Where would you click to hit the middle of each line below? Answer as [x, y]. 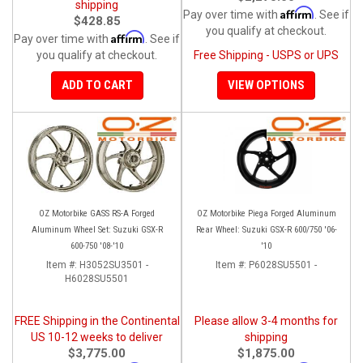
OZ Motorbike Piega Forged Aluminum [266, 213]
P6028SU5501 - [283, 265]
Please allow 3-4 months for [266, 320]
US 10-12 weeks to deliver [97, 337]
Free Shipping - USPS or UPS [266, 55]
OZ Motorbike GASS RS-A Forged [97, 213]
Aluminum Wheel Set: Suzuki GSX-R [97, 229]
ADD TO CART [97, 85]
